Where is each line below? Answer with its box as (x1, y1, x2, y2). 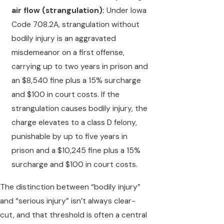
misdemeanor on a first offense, (11, 47, 125, 58)
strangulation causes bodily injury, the (11, 103, 148, 114)
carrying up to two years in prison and (11, 61, 148, 72)
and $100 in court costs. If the (11, 89, 120, 100)
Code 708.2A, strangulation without (11, 19, 140, 30)
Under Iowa (104, 5, 147, 16)
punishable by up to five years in (11, 131, 128, 142)
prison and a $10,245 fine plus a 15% (11, 145, 141, 156)
